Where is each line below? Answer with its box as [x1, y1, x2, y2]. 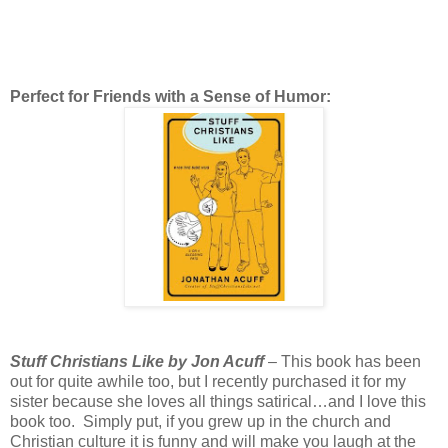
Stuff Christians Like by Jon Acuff [10, 352, 264, 370]
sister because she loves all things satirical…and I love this [10, 392, 426, 410]
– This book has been [264, 352, 421, 370]
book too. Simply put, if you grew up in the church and [10, 412, 391, 430]
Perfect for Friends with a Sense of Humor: [10, 87, 331, 105]
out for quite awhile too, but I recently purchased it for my [10, 372, 406, 390]
